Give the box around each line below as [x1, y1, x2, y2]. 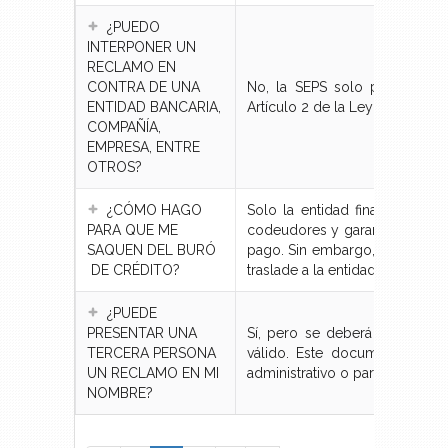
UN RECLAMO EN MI [87, 365, 219, 382]
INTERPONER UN [87, 39, 196, 56]
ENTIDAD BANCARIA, [87, 99, 221, 116]
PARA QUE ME [87, 222, 178, 239]
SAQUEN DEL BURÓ [87, 242, 216, 259]
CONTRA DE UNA [87, 79, 200, 96]
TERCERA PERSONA [87, 345, 216, 362]
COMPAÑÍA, [87, 119, 161, 136]
